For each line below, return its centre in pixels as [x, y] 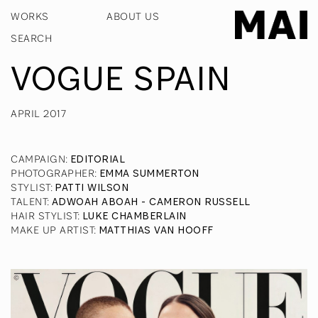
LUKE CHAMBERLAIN [134, 216]
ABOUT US [133, 16]
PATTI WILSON [92, 187]
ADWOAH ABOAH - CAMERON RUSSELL [151, 202]
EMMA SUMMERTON [149, 173]
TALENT [29, 201]
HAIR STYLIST [44, 215]
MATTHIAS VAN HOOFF [156, 230]
